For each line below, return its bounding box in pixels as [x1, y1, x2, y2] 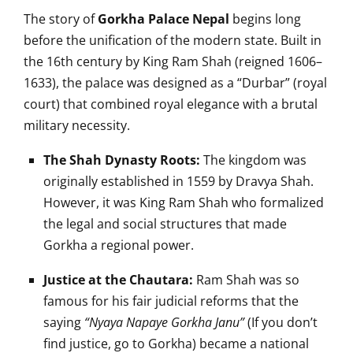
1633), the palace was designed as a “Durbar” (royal [24, 74, 327, 91]
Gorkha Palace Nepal [98, 10, 229, 28]
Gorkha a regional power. [43, 236, 194, 254]
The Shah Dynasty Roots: [43, 151, 200, 169]
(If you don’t [244, 314, 318, 331]
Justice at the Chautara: [43, 271, 193, 288]
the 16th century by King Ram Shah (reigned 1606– [24, 53, 322, 70]
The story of [24, 10, 98, 28]
